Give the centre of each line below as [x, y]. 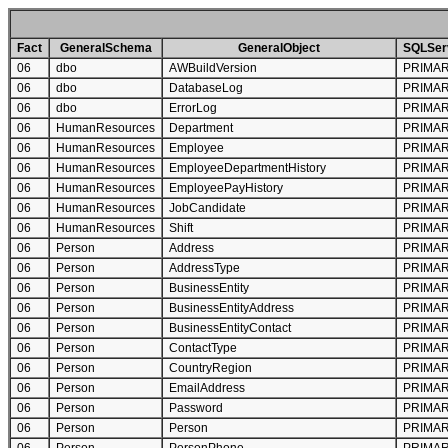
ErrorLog [193, 108]
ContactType [203, 348]
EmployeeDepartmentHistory [247, 168]
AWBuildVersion [213, 68]
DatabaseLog [206, 88]
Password [196, 408]
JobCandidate [207, 208]
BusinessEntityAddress [231, 308]
